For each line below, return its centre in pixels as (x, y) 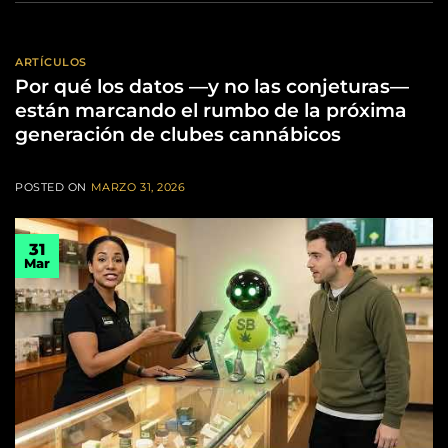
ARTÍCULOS (51, 62)
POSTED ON (53, 186)
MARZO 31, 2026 (138, 186)
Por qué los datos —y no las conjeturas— (212, 85)
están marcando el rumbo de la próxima (211, 109)
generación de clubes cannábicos (178, 133)
